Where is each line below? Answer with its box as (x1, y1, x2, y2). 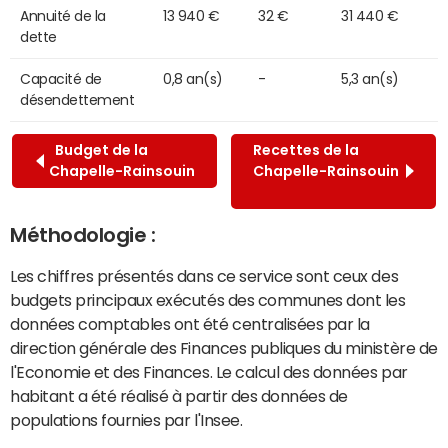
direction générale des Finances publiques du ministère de (10, 339, 438, 356)
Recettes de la (252, 142, 359, 157)
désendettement (20, 92, 135, 107)
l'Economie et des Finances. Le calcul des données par (10, 363, 408, 380)
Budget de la (49, 142, 148, 157)
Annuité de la (20, 8, 106, 23)
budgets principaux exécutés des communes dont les (10, 291, 406, 308)
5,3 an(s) (341, 71, 399, 86)
